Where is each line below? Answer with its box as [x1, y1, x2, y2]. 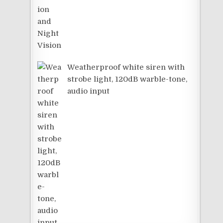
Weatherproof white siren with [67, 62, 185, 72]
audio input [67, 86, 110, 96]
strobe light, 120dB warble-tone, [67, 74, 188, 84]
